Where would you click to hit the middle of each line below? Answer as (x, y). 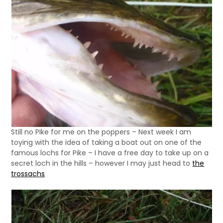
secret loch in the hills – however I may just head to (102, 163)
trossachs (28, 174)
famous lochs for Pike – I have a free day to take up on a (110, 153)
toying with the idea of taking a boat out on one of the (107, 142)
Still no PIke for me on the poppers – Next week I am (101, 132)
